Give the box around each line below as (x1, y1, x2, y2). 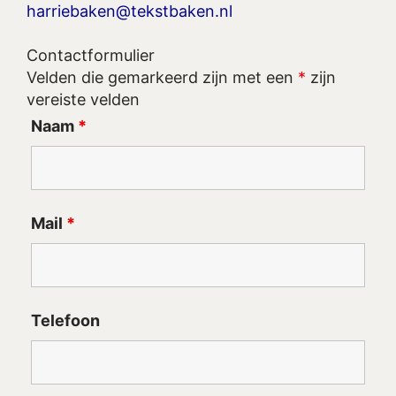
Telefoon (31, 310, 100, 330)
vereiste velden (27, 89, 140, 109)
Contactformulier (27, 45, 155, 65)
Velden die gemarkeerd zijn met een (27, 67, 298, 87)
